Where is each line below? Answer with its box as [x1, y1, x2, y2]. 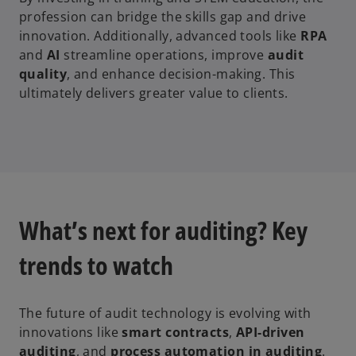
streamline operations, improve [60, 46, 268, 64]
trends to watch [19, 247, 173, 282]
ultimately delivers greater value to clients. [19, 84, 288, 103]
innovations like [19, 323, 122, 342]
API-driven [235, 323, 305, 342]
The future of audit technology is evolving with [19, 304, 311, 323]
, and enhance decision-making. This [67, 65, 296, 83]
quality [19, 65, 68, 83]
